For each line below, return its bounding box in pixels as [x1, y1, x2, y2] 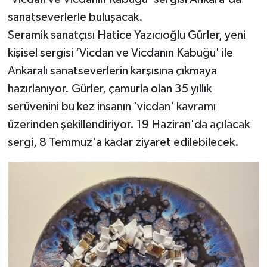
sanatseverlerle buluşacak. [7, 11, 143, 24]
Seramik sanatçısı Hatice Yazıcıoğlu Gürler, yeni [7, 29, 246, 42]
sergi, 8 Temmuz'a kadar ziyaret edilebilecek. [7, 136, 239, 149]
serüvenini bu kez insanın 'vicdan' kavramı [7, 101, 216, 113]
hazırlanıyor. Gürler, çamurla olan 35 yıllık [7, 83, 212, 95]
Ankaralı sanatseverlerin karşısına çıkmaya [7, 65, 217, 77]
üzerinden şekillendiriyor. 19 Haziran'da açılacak [7, 119, 250, 131]
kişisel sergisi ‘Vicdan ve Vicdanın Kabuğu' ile [7, 47, 233, 60]
